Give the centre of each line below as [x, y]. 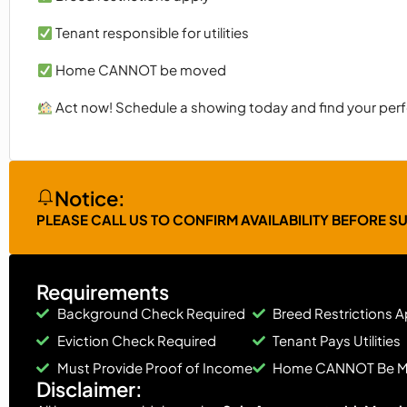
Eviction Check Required [136, 341]
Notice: [90, 199]
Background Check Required [151, 313]
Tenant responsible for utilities [151, 33]
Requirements [103, 292]
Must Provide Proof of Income [154, 368]
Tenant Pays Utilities [337, 341]
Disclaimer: [89, 389]
